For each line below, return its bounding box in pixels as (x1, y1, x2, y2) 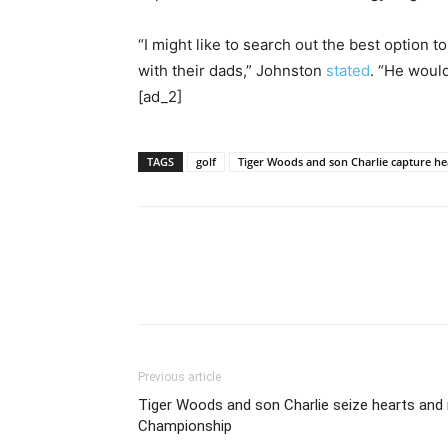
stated (326, 61, 370, 80)
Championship (138, 417, 232, 435)
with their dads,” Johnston (138, 61, 326, 80)
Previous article (138, 370, 221, 384)
